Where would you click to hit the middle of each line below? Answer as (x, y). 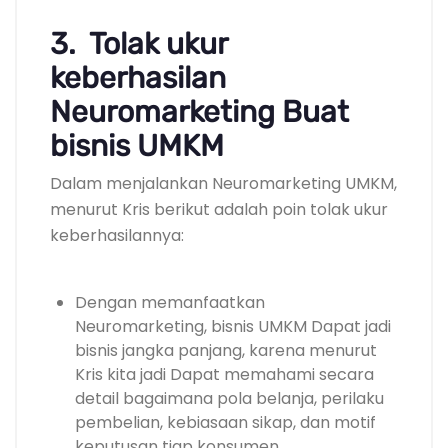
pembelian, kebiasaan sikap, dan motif (225, 423)
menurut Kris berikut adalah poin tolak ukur (219, 210)
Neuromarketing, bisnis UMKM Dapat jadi (233, 327)
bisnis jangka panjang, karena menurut (226, 351)
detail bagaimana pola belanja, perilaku (229, 399)
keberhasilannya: (117, 236)
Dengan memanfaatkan (170, 303)
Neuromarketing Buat (199, 112)
